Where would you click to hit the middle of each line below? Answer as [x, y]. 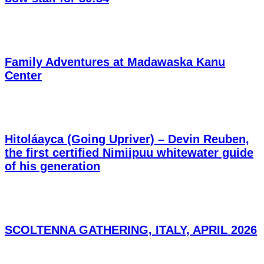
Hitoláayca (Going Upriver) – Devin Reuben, [127, 139]
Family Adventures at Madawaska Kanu [115, 62]
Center [23, 76]
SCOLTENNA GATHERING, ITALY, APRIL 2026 [131, 230]
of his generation [52, 166]
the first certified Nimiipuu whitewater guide [129, 152]
